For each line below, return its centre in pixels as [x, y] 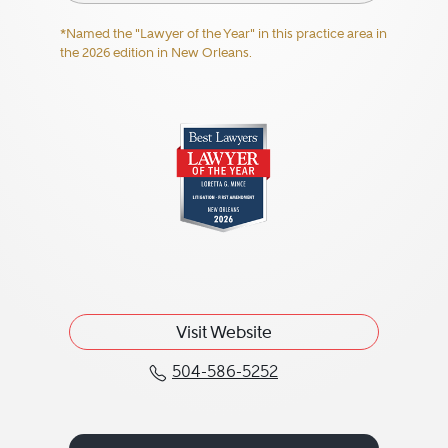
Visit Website [223, 332]
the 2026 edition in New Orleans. [155, 52]
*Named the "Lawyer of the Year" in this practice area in [223, 33]
